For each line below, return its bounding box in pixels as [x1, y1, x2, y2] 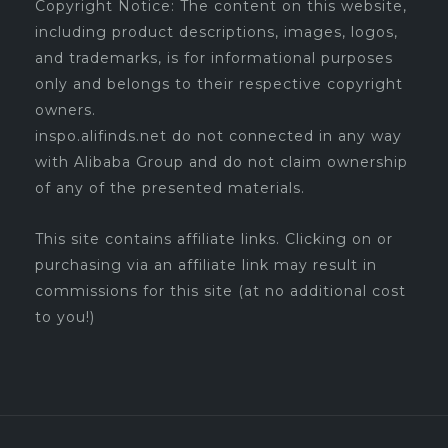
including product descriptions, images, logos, [35, 23, 398, 41]
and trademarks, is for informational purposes [35, 49, 393, 67]
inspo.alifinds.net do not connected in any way [35, 127, 402, 145]
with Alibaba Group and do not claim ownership [35, 153, 408, 171]
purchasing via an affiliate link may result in [35, 256, 377, 274]
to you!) [35, 308, 95, 326]
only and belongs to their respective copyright [35, 75, 403, 93]
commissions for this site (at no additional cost [35, 282, 406, 300]
